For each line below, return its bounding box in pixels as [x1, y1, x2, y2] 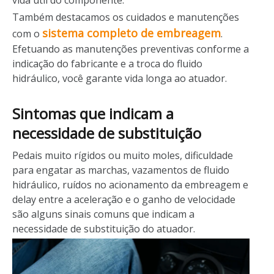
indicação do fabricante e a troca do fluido [12, 57, 202, 70]
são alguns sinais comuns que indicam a [12, 207, 194, 221]
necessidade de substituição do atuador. [12, 222, 195, 235]
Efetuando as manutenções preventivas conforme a [12, 42, 249, 56]
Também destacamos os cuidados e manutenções [12, 10, 239, 24]
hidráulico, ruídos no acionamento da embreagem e [12, 178, 248, 191]
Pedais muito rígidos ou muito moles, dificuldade [12, 149, 233, 162]
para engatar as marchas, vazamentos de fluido [12, 163, 229, 177]
